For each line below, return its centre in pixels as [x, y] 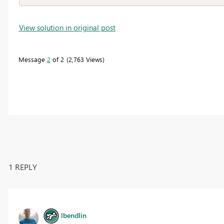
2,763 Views [85, 59]
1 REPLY [22, 166]
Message [32, 59]
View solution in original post [67, 27]
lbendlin [73, 215]
